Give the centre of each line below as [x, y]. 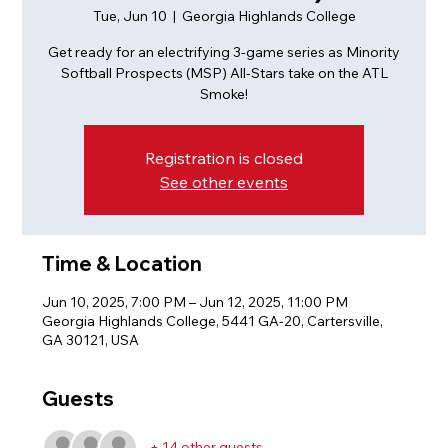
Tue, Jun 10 [129, 15]
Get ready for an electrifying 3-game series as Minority [224, 51]
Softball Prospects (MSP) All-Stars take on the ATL [224, 72]
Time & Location [122, 263]
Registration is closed [224, 157]
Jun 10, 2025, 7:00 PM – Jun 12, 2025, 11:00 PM [195, 301]
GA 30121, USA [91, 339]
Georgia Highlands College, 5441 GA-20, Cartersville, [213, 320]
